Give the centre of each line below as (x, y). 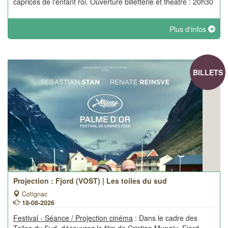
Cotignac (34, 194)
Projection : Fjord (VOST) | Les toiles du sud (90, 181)
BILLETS (208, 72)
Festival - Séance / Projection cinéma (73, 218)
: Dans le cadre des (165, 218)
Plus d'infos (189, 29)
